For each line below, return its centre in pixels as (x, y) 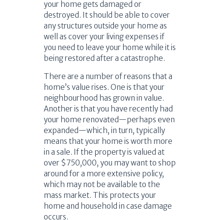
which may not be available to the (102, 185)
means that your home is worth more (108, 141)
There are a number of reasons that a (108, 77)
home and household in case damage (108, 206)
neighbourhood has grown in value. (104, 98)
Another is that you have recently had (108, 109)
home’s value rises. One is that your (104, 87)
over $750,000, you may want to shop (110, 163)
